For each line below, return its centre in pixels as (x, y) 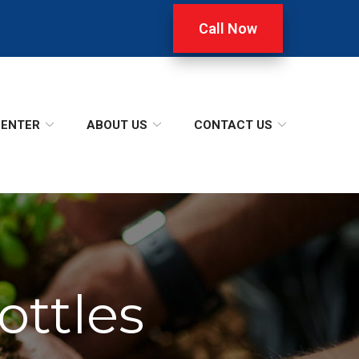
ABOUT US (117, 125)
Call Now (228, 28)
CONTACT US (233, 125)
